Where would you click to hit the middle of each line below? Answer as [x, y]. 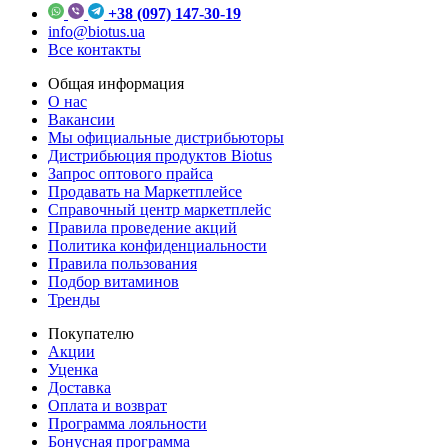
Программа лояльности [127, 423]
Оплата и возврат [107, 405]
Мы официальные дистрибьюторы [166, 137]
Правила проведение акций [142, 227]
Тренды [74, 299]
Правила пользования [122, 263]
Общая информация [116, 83]
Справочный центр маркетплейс [159, 209]
